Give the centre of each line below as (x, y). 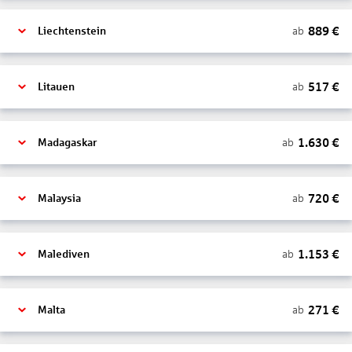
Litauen (56, 87)
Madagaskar (67, 143)
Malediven (64, 254)
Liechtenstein (72, 31)
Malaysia (59, 198)
